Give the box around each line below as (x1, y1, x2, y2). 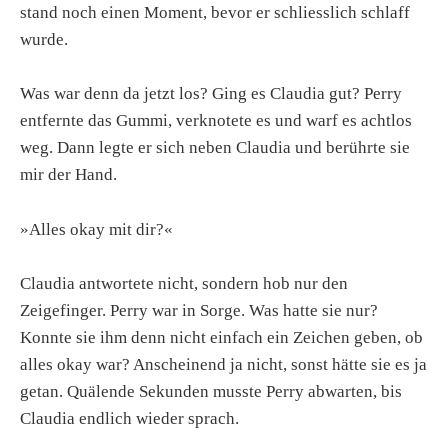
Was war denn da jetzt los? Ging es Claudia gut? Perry (20, 84, 402, 104)
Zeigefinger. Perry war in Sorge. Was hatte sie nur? (20, 300, 378, 320)
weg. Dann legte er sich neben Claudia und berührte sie (20, 138, 410, 158)
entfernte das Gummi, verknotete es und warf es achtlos (20, 111, 412, 131)
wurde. (20, 30, 68, 50)
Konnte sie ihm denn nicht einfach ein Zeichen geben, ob (20, 327, 423, 347)
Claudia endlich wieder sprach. (20, 408, 239, 428)
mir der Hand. (20, 165, 117, 185)
